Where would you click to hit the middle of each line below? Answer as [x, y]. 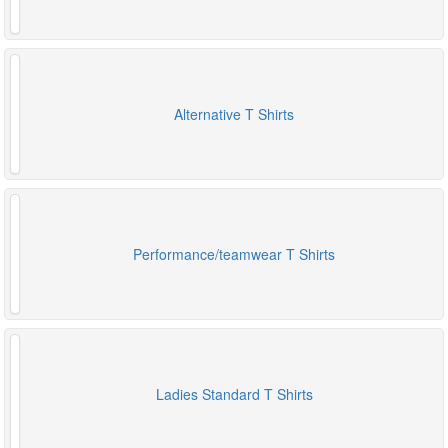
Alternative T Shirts [234, 114]
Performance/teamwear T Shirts [234, 254]
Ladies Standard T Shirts [234, 394]
